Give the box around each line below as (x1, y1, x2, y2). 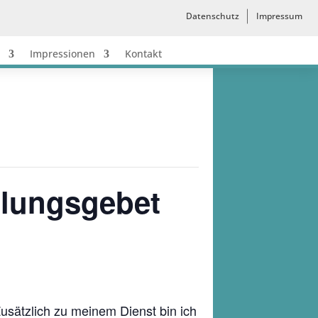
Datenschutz (186, 10, 239, 22)
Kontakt (124, 47, 162, 60)
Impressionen (29, 47, 95, 60)
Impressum (256, 10, 302, 22)
